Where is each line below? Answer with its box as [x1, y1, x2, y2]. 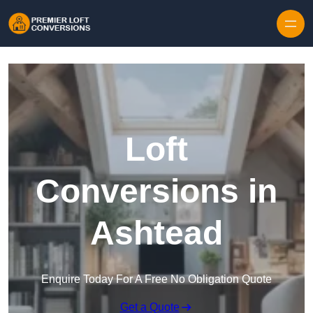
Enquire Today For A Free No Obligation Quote [41, 273, 272, 286]
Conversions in [36, 173, 277, 210]
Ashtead [90, 214, 223, 252]
